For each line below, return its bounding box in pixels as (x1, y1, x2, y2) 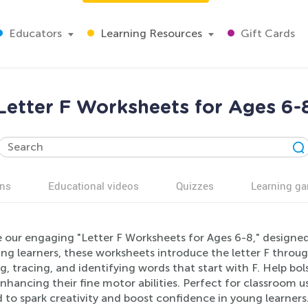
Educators (6, 27, 62, 40)
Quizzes (176, 179, 214, 192)
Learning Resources (98, 27, 202, 40)
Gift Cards (238, 27, 295, 40)
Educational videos (48, 179, 139, 192)
